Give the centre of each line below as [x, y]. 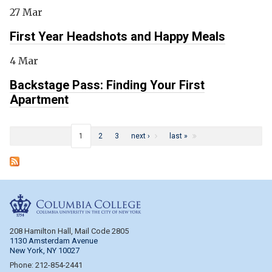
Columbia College [182, 199]
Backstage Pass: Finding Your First [107, 85]
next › [140, 136]
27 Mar [26, 12]
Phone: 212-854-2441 [46, 265]
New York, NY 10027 [45, 250]
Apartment [39, 100]
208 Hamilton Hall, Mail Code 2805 [69, 231]
